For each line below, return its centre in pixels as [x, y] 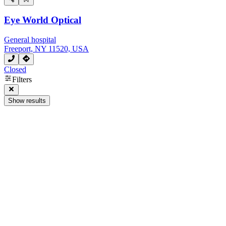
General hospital [30, 40]
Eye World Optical [43, 20]
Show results [27, 100]
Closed [15, 69]
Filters [22, 79]
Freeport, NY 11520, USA [46, 49]
